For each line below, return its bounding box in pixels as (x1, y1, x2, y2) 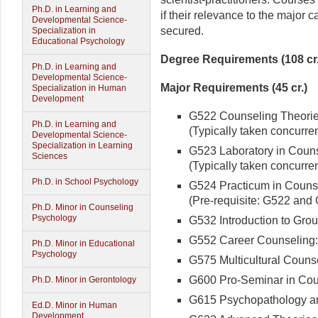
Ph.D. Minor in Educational (32, 238, 135, 248)
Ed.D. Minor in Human (32, 300, 117, 310)
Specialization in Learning (32, 141, 133, 150)
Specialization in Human (32, 83, 126, 93)
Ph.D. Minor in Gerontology (32, 275, 136, 285)
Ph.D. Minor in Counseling (32, 202, 133, 212)
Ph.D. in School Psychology (32, 177, 138, 187)
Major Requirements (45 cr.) (160, 82, 307, 94)
